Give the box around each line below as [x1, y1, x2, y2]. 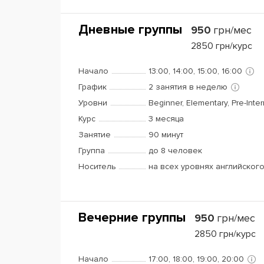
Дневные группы [78, 22, 182, 38]
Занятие [78, 130, 111, 140]
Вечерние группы [78, 210, 186, 226]
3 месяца [148, 114, 184, 124]
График [78, 82, 107, 92]
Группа [78, 146, 105, 156]
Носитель [78, 161, 116, 171]
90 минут [148, 130, 183, 140]
